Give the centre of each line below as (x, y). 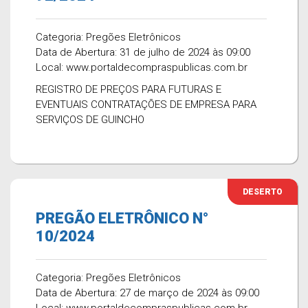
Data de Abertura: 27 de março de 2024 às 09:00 (147, 293)
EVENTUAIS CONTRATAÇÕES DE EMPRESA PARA (146, 104)
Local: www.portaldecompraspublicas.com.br (142, 67)
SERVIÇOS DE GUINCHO (90, 120)
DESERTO (263, 192)
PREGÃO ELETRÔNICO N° (122, 218)
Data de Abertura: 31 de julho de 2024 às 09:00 (143, 52)
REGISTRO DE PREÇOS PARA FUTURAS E (129, 89)
